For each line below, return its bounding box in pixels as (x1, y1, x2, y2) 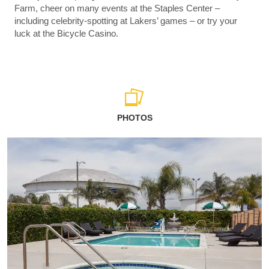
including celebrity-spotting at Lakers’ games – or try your (14, 16, 237, 26)
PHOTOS (116, 113, 153, 123)
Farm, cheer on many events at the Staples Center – (14, 3, 220, 14)
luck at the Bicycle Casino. (14, 28, 118, 39)
